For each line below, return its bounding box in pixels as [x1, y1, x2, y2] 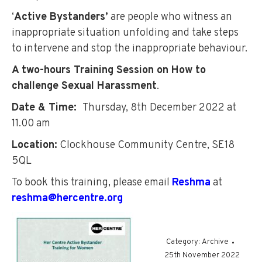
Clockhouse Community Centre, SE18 [57, 139, 235, 152]
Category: [166, 237, 202, 247]
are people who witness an [108, 11, 232, 24]
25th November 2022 [164, 251, 240, 260]
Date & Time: [12, 101, 82, 115]
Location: [12, 139, 57, 152]
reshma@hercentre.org [12, 192, 123, 205]
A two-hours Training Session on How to [12, 64, 206, 77]
